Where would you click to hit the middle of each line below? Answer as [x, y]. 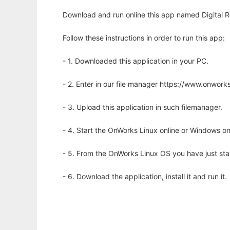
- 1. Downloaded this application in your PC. [136, 61]
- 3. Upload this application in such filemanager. [142, 107]
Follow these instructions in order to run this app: [144, 38]
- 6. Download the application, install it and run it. [145, 177]
